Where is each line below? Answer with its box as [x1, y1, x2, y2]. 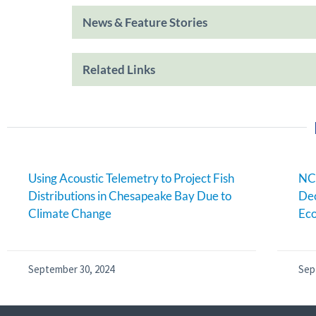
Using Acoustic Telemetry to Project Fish [28, 170, 234, 186]
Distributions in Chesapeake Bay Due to [28, 188, 231, 203]
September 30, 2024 [28, 262, 114, 276]
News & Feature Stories [83, 14, 207, 30]
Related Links [83, 61, 155, 77]
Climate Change [28, 205, 111, 221]
